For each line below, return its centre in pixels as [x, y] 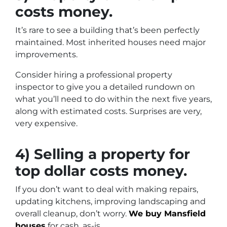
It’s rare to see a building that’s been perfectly [107, 30]
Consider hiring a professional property [94, 75]
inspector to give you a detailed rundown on [105, 87]
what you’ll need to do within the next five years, [113, 99]
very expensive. [46, 123]
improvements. [46, 54]
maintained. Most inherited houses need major [110, 42]
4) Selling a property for [103, 154]
